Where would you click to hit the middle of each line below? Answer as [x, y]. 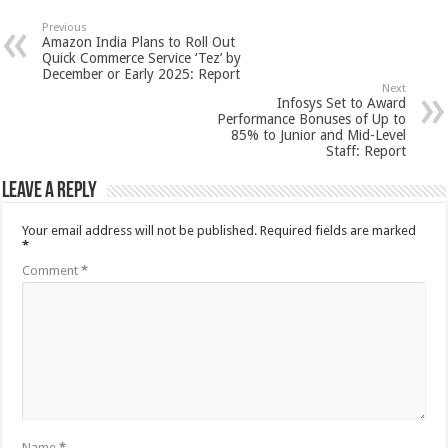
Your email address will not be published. [140, 230]
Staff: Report [365, 151]
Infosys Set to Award [341, 103]
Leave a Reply [50, 191]
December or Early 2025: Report [141, 74]
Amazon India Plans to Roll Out [139, 42]
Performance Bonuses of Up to [311, 119]
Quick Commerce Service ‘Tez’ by [142, 58]
